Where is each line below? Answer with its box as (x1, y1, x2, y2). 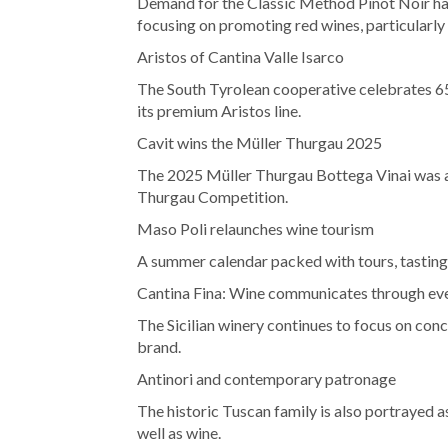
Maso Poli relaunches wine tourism (137, 219, 374, 239)
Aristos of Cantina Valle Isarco (137, 47, 344, 67)
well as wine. (137, 423, 221, 443)
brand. (137, 337, 181, 357)
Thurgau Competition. (137, 187, 288, 207)
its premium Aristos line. (137, 101, 301, 121)
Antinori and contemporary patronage (137, 369, 396, 389)
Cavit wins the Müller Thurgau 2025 (137, 133, 382, 153)
